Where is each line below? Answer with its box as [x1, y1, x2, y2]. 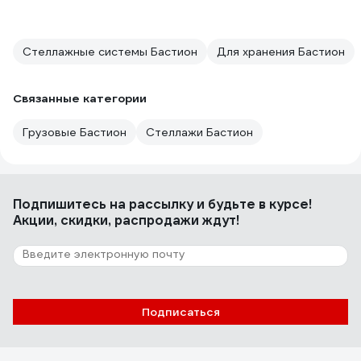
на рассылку [110, 196, 193, 213]
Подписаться [141, 305, 220, 319]
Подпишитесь [13, 196, 110, 213]
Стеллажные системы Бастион [23, 44, 197, 59]
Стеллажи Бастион [146, 125, 253, 139]
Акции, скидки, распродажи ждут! [13, 212, 239, 229]
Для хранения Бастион [217, 44, 345, 59]
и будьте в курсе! [193, 196, 312, 213]
